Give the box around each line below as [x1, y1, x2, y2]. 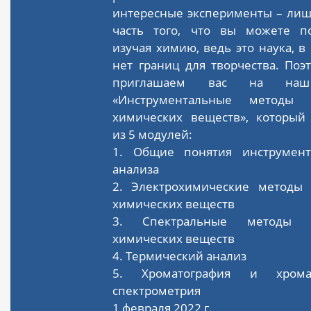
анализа [112, 160, 160, 177]
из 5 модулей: [112, 126, 193, 142]
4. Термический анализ [112, 247, 247, 264]
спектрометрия [112, 282, 201, 299]
